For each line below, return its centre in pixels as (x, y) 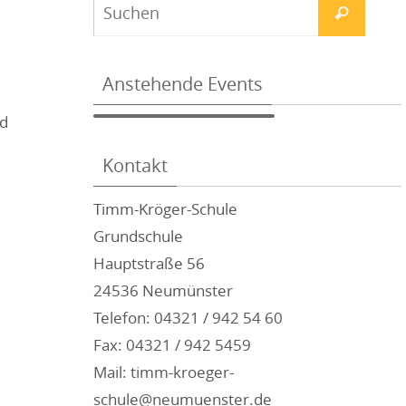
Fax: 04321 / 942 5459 (172, 345)
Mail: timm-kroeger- (164, 372)
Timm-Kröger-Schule (165, 209)
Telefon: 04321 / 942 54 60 (188, 318)
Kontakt (135, 165)
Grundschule (138, 236)
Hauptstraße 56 (149, 263)
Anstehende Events (183, 84)
